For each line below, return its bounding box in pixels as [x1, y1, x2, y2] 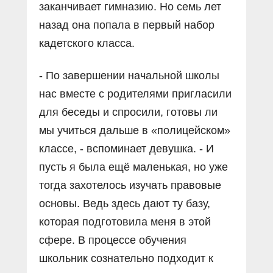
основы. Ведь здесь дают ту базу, [39, 197, 210, 210]
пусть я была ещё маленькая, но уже [39, 161, 228, 174]
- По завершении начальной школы [39, 69, 219, 82]
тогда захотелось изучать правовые [39, 179, 221, 192]
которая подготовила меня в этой [39, 216, 211, 229]
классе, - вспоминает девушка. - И [39, 143, 214, 155]
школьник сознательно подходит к [39, 252, 213, 265]
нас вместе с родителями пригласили [39, 88, 232, 101]
